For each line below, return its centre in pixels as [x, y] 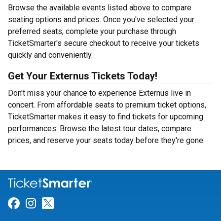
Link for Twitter [94, 203]
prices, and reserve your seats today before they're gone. [106, 140]
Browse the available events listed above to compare [100, 8]
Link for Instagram [85, 203]
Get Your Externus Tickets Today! [83, 76]
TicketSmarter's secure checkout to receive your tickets [104, 43]
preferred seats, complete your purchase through [92, 31]
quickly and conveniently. [50, 55]
